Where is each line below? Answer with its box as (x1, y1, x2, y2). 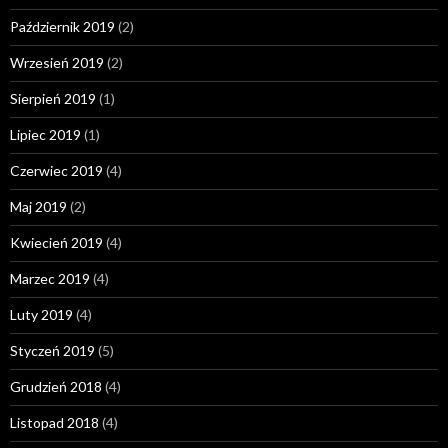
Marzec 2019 (10, 269, 90, 287)
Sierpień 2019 (10, 89, 96, 107)
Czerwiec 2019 (10, 161, 103, 179)
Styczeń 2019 (10, 341, 95, 359)
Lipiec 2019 (10, 125, 81, 143)
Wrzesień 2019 (10, 53, 104, 71)
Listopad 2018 (10, 413, 99, 431)
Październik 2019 (10, 17, 115, 35)
